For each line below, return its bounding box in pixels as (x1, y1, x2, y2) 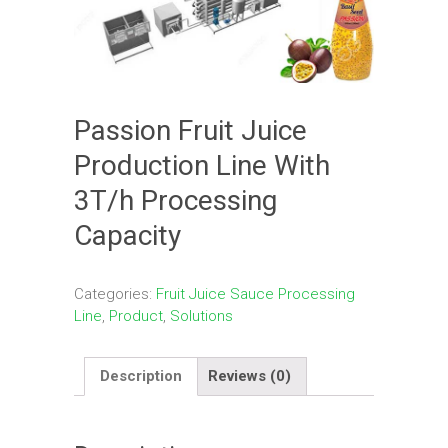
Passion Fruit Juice (74, 113, 307, 147)
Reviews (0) (208, 367, 291, 386)
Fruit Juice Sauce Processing (156, 284, 355, 303)
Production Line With (74, 148, 330, 182)
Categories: (74, 284, 156, 303)
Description (100, 367, 182, 386)
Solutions (170, 306, 233, 325)
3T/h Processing (74, 183, 277, 217)
